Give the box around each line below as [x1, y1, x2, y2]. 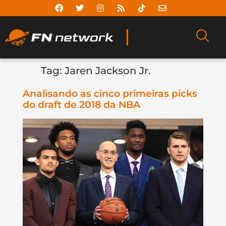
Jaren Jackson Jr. [64, 65, 151, 77]
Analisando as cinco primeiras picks [22, 88, 197, 100]
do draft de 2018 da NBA [22, 99, 140, 111]
